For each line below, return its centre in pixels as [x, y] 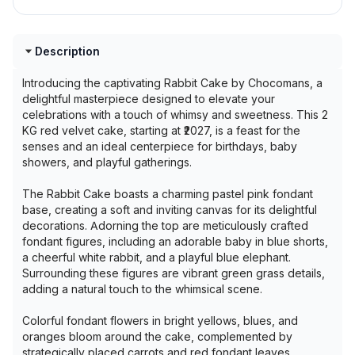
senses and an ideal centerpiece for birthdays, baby [160, 146]
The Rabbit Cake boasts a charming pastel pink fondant [168, 194]
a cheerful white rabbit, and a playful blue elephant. [157, 257]
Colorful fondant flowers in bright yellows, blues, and [160, 321]
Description [67, 51]
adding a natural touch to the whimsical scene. [142, 289]
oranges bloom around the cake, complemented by [157, 336]
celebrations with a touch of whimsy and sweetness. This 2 [175, 115]
